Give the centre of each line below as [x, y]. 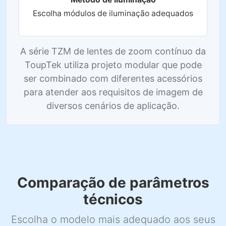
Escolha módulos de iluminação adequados [113, 13]
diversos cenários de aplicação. [113, 106]
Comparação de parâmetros [113, 183]
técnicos [113, 199]
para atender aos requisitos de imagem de [113, 92]
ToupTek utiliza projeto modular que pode [113, 65]
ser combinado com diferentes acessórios [113, 78]
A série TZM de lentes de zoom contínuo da [113, 51]
